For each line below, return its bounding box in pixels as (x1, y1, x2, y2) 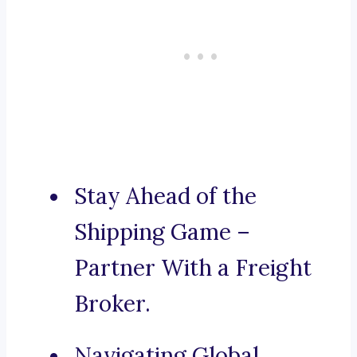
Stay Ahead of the (74, 182, 257, 211)
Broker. (74, 289, 151, 319)
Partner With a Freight (74, 253, 312, 283)
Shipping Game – (74, 218, 250, 247)
